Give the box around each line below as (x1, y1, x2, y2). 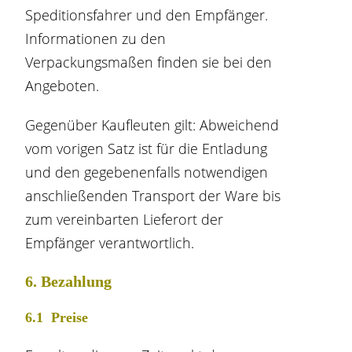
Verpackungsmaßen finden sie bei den (25, 53, 273, 71)
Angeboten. (25, 76, 100, 95)
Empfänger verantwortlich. (25, 233, 195, 252)
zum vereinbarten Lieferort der (25, 210, 224, 229)
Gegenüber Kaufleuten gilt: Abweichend (25, 115, 280, 134)
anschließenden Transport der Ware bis (25, 186, 281, 205)
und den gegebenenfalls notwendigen (25, 163, 269, 181)
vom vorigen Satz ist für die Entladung (25, 139, 268, 158)
